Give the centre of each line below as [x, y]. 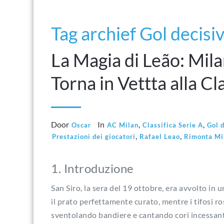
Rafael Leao [160, 136]
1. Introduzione [92, 168]
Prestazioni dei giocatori [94, 136]
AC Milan [123, 125]
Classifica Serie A [173, 125]
